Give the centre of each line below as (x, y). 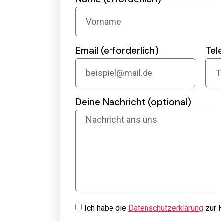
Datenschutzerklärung (166, 208)
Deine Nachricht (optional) (133, 102)
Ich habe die (106, 208)
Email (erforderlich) (117, 51)
